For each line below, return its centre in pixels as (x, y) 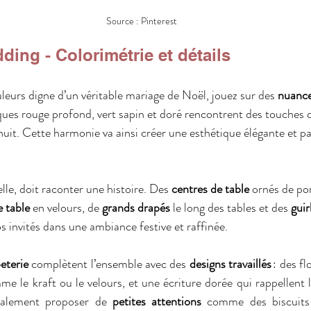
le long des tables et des (230, 207)
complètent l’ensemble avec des (109, 263)
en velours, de (66, 207)
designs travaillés (230, 263)
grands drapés (136, 207)
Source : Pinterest (142, 20)
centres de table (210, 188)
